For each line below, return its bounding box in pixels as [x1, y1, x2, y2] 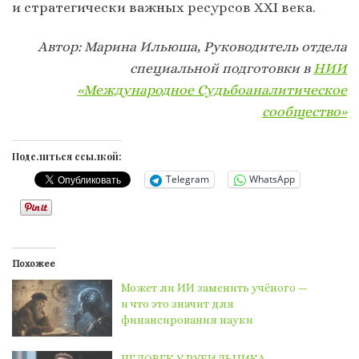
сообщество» [262, 103, 347, 119]
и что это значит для [121, 297, 235, 311]
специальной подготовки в [130, 59, 313, 76]
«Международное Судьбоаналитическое [77, 81, 347, 98]
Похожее [12, 258, 55, 270]
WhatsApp [249, 172, 295, 187]
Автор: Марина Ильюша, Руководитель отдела [38, 38, 347, 54]
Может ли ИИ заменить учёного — [121, 281, 309, 295]
